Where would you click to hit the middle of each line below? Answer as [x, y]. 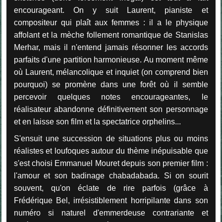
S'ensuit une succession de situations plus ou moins [111, 138]
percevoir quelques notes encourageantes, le [111, 97]
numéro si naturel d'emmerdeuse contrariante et [111, 213]
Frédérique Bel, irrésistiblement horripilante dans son [111, 200]
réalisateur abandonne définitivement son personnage [111, 109]
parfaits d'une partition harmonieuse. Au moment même [111, 59]
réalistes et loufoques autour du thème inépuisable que [111, 151]
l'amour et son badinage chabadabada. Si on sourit [111, 175]
